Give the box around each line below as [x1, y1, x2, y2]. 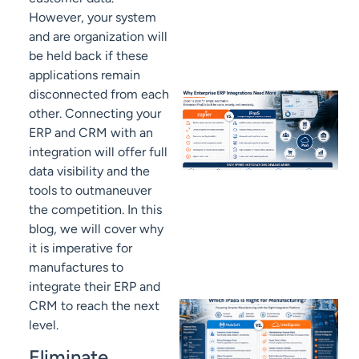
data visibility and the [29, 163, 150, 179]
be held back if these [29, 47, 148, 63]
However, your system [29, 9, 156, 25]
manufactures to [29, 259, 123, 275]
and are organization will [29, 28, 167, 44]
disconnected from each [29, 86, 169, 102]
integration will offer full [29, 143, 167, 159]
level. [29, 317, 58, 333]
